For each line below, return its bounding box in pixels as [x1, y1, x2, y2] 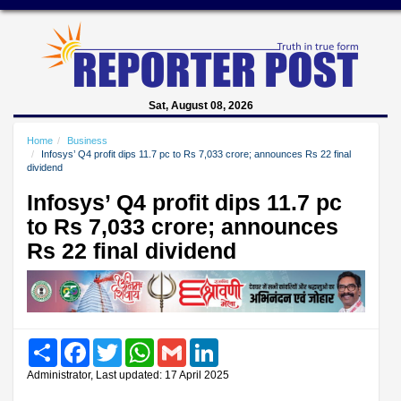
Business [67, 135, 107, 146]
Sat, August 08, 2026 [148, 99, 253, 112]
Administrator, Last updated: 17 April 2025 [27, 368, 229, 381]
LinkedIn [218, 337, 262, 352]
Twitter [122, 337, 156, 352]
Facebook [90, 337, 141, 352]
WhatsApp [154, 337, 208, 352]
